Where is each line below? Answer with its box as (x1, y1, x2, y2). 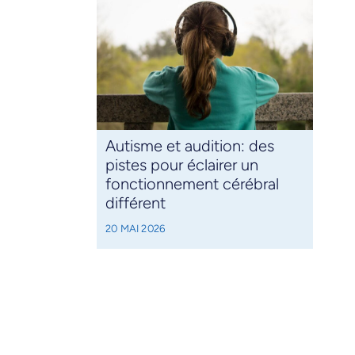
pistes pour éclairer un (105, 155, 258, 175)
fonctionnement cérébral (105, 174, 279, 194)
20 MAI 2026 (105, 222, 166, 235)
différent (105, 193, 166, 213)
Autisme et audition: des (105, 136, 274, 156)
